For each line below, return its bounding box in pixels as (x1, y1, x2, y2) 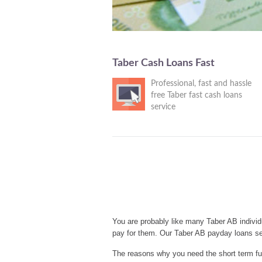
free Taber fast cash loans (151, 91, 242, 99)
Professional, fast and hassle (151, 80, 251, 88)
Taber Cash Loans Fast (112, 58, 215, 68)
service (151, 103, 175, 111)
